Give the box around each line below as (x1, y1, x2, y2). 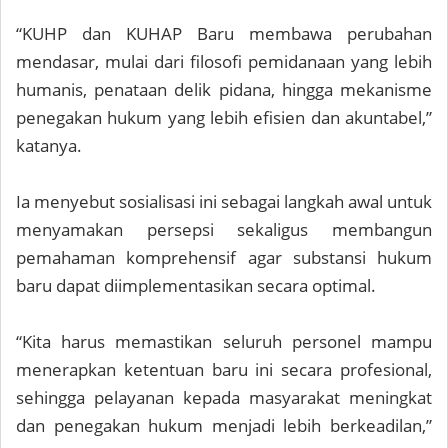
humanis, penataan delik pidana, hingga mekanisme (16, 78, 432, 102)
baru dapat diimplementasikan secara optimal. (16, 274, 376, 298)
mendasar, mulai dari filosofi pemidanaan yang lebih (16, 50, 432, 74)
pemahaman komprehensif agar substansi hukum (16, 246, 432, 270)
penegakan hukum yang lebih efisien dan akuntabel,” (16, 106, 432, 130)
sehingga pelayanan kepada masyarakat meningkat (16, 386, 432, 410)
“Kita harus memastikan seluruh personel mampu (16, 330, 432, 354)
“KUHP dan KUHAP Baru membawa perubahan (16, 22, 432, 46)
